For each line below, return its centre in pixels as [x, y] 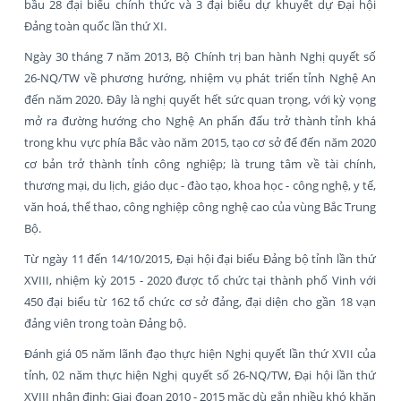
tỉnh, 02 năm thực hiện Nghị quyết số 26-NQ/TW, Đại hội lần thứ [200, 375]
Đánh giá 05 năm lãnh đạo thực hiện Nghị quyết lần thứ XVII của [200, 353]
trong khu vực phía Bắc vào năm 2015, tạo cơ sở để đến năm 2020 [200, 142]
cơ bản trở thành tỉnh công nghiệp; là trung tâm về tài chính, [200, 163]
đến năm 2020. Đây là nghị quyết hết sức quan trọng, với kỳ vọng [200, 99]
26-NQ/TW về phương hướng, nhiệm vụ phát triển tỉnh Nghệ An [200, 77]
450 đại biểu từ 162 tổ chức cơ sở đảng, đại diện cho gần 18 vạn [200, 301]
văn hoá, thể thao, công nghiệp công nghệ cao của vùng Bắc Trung [200, 206]
